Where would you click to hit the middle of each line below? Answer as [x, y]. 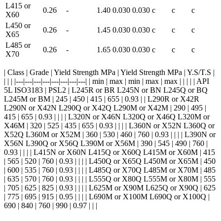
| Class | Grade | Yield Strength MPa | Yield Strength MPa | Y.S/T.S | [109, 72]
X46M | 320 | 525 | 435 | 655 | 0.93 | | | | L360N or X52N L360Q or [109, 125]
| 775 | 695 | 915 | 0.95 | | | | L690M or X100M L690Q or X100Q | [107, 196]
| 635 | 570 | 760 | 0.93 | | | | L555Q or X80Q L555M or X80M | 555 [110, 179]
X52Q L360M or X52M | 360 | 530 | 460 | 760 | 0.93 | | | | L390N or [110, 134]
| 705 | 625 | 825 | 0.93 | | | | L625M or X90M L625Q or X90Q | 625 [110, 187]
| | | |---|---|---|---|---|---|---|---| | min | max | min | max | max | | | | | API [107, 81]
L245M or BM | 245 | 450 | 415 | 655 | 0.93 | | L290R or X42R [102, 99]
